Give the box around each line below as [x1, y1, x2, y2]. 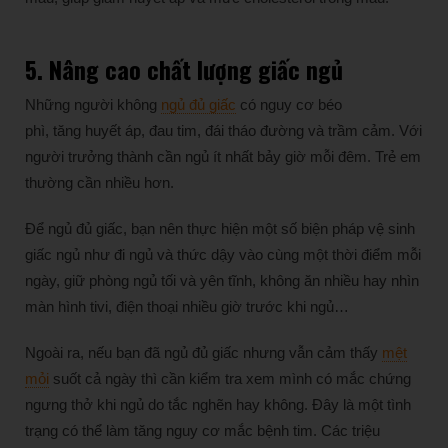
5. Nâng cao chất [25, 51, 197, 88]
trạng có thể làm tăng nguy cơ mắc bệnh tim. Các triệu [25, 422, 380, 440]
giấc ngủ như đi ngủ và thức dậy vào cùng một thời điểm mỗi [25, 246, 421, 264]
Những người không [25, 96, 161, 114]
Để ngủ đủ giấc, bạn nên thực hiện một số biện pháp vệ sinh [25, 220, 415, 238]
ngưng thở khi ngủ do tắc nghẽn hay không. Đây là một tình [25, 396, 411, 414]
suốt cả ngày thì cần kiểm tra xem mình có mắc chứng [49, 370, 411, 388]
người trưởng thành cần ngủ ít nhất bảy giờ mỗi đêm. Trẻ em [25, 148, 421, 166]
